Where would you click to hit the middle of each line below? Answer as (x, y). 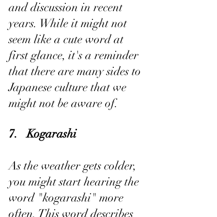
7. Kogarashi (43, 134)
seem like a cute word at (68, 39)
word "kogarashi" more (68, 198)
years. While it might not (69, 23)
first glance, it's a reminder (75, 55)
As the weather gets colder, (74, 166)
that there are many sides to (76, 71)
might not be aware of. (63, 103)
